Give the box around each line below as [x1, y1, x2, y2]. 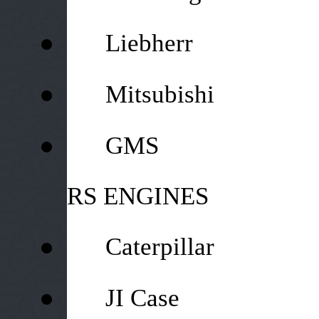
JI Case [105, 283, 179, 312]
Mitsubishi [105, 80, 214, 108]
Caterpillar [105, 232, 214, 261]
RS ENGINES [66, 182, 209, 210]
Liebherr [105, 28, 193, 57]
